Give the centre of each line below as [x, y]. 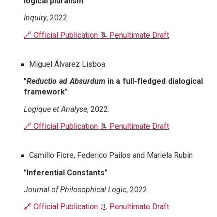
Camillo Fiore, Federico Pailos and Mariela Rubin [111, 155]
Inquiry [35, 18]
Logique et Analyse [56, 109]
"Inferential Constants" [66, 172]
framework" [46, 92]
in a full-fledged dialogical [154, 81]
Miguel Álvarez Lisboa [67, 64]
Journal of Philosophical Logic [75, 190]
